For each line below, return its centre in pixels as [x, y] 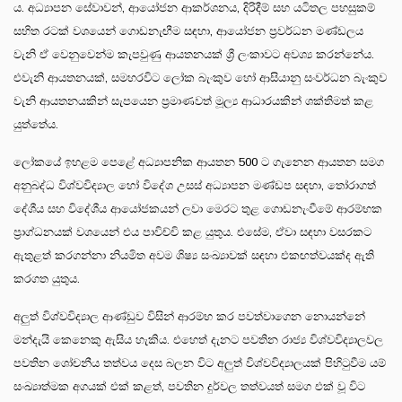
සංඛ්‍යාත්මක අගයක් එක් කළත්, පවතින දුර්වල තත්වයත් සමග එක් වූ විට [189, 386]
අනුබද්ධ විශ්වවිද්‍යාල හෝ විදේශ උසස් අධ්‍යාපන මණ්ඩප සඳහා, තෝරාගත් [195, 185]
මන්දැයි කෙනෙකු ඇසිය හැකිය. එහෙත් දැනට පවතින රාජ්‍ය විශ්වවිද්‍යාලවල [198, 339]
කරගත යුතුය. [47, 278]
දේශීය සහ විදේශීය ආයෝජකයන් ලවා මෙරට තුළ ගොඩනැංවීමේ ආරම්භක [198, 208]
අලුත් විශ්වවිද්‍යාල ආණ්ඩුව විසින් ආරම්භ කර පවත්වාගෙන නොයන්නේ [189, 316]
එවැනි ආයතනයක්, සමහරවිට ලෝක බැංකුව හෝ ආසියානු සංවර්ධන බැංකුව [200, 77]
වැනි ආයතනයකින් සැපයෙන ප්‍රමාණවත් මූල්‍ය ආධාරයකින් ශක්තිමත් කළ [193, 100]
